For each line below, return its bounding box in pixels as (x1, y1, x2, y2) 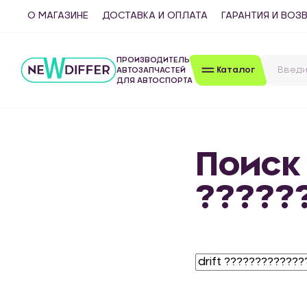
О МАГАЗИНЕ (27, 11, 88, 21)
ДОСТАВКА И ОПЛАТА (102, 11, 208, 21)
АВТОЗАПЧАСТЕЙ (116, 66, 186, 74)
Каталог (217, 66, 255, 74)
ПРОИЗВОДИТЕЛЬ (116, 56, 190, 64)
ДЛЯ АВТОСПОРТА (116, 77, 193, 84)
